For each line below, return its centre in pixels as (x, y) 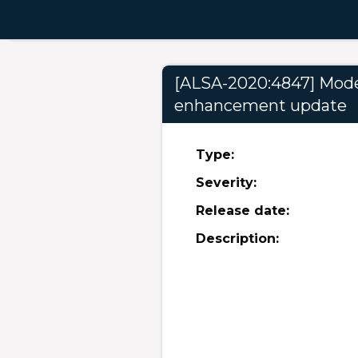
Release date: (243, 210)
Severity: (227, 182)
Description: (238, 238)
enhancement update (260, 105)
